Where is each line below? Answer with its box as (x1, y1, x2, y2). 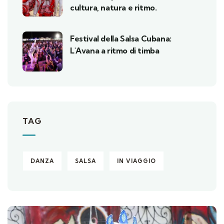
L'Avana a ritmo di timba (70, 45, 159, 55)
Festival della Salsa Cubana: (70, 33, 171, 43)
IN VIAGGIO (117, 157, 156, 164)
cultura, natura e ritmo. (70, 2, 157, 12)
